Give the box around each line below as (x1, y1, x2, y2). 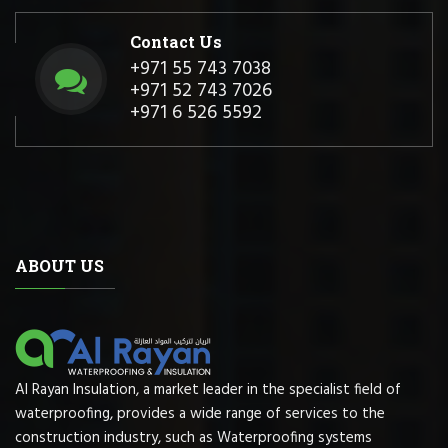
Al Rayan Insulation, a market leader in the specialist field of (15, 377, 401, 402)
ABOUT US (15, 254, 104, 276)
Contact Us (130, 30, 222, 52)
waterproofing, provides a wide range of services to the (15, 401, 385, 426)
